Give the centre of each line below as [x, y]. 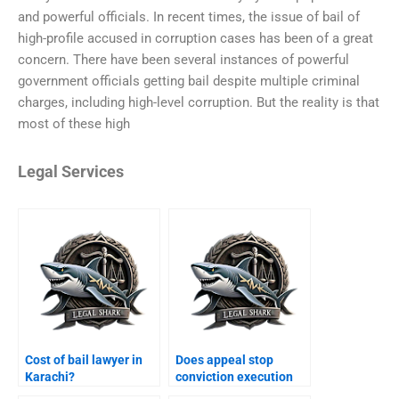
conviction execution [234, 376]
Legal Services [71, 172]
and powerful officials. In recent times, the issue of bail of [189, 17]
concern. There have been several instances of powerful [183, 60]
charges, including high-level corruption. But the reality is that [199, 103]
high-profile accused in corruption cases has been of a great [195, 39]
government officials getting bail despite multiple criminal [189, 81]
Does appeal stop [224, 359]
